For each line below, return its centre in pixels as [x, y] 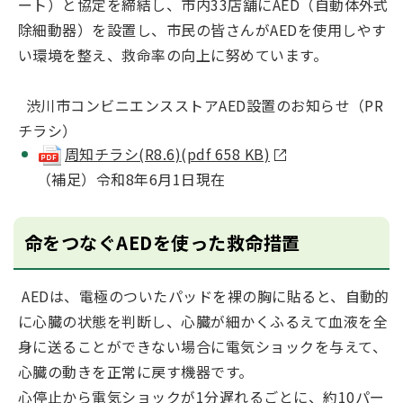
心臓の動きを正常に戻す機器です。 [136, 371]
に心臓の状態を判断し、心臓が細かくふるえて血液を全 [203, 321]
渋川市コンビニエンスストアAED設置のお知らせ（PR [201, 105]
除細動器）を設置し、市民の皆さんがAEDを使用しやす [202, 30]
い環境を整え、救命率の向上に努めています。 [173, 55]
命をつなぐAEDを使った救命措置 [162, 242]
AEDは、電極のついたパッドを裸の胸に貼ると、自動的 [204, 296]
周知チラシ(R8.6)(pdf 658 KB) [168, 154]
